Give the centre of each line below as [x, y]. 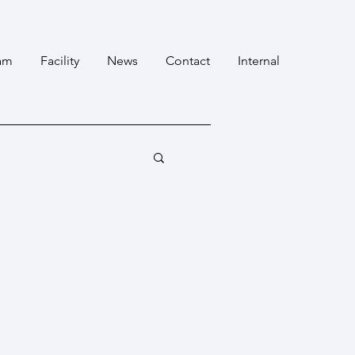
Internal [259, 61]
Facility [60, 61]
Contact [188, 61]
